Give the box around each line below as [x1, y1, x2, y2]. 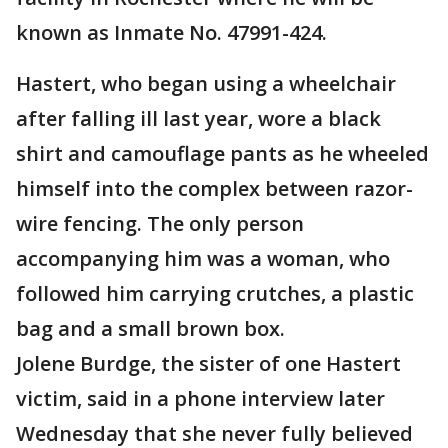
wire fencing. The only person [16, 210, 304, 237]
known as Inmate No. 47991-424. [16, 19, 327, 46]
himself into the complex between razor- [16, 175, 413, 202]
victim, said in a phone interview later [16, 385, 385, 412]
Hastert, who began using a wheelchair [16, 70, 396, 97]
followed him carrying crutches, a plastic [16, 280, 414, 307]
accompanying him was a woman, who [16, 245, 390, 272]
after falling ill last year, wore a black [16, 105, 381, 132]
